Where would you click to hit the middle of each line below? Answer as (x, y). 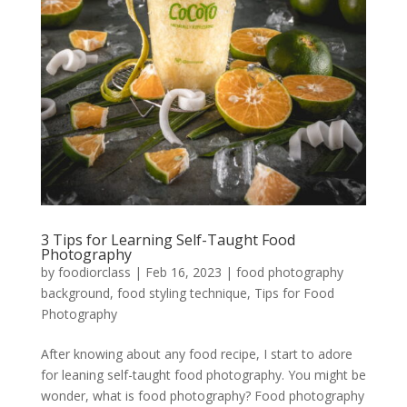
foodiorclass (94, 272)
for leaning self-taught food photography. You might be (203, 374)
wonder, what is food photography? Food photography (202, 395)
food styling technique (182, 293)
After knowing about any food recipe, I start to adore (196, 353)
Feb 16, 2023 (183, 272)
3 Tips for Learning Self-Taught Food (168, 239)
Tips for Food (294, 293)
